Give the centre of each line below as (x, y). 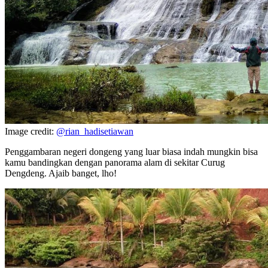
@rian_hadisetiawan (95, 131)
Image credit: (31, 131)
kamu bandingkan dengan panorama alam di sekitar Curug (115, 162)
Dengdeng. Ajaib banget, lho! (61, 173)
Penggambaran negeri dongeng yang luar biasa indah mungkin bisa (131, 151)
